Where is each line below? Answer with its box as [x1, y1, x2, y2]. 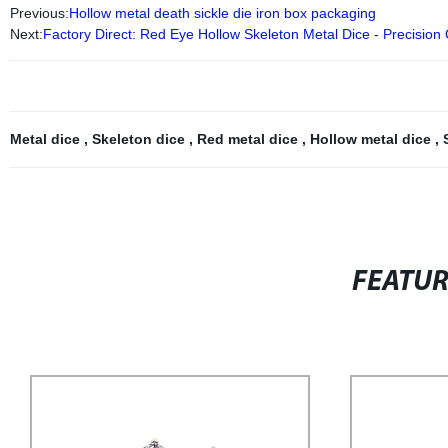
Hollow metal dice [309, 131, 435, 147]
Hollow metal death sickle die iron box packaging [68, 5, 376, 21]
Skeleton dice [91, 131, 189, 147]
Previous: [9, 5, 69, 21]
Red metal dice [196, 131, 302, 147]
